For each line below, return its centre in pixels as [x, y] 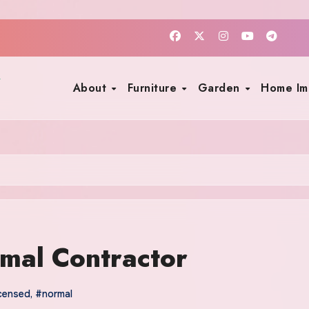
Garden [221, 88]
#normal [54, 294]
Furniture [154, 88]
